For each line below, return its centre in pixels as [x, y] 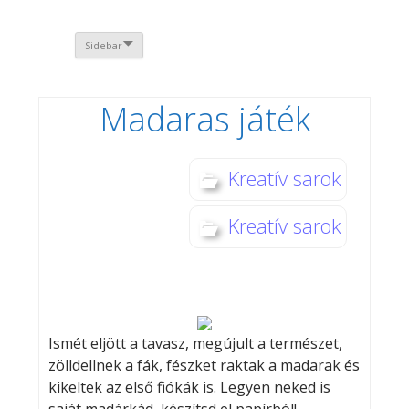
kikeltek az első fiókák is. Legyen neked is [189, 388]
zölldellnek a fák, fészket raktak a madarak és [204, 366]
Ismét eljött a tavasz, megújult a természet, [195, 344]
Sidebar [103, 46]
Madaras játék [204, 120]
